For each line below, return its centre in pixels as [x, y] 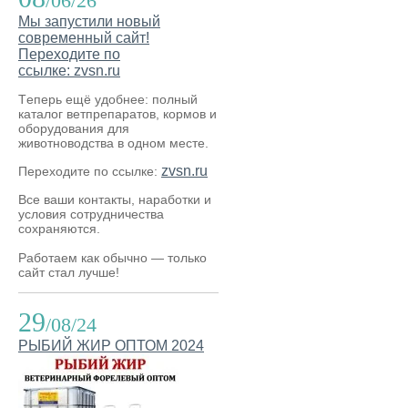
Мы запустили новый [89, 21]
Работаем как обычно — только [112, 258]
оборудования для [74, 128]
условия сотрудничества [91, 214]
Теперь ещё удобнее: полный [108, 99]
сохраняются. [59, 229]
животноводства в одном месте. [113, 143]
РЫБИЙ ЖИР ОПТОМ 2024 [111, 346]
